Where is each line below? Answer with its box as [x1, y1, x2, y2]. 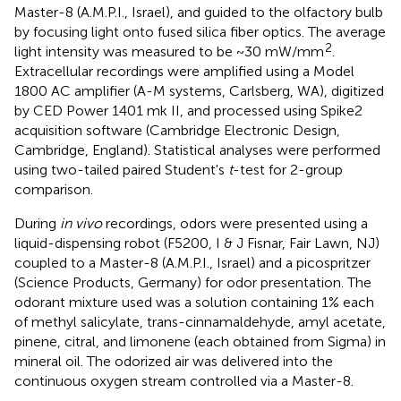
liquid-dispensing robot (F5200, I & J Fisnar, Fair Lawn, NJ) [14, 235, 380, 252]
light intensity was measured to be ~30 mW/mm [14, 43, 324, 61]
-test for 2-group [233, 161, 343, 179]
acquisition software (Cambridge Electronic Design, [14, 122, 340, 140]
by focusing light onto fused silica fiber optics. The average [14, 23, 386, 41]
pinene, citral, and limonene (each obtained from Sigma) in [14, 333, 386, 351]
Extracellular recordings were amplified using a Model [14, 63, 354, 81]
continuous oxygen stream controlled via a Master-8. [14, 372, 354, 390]
